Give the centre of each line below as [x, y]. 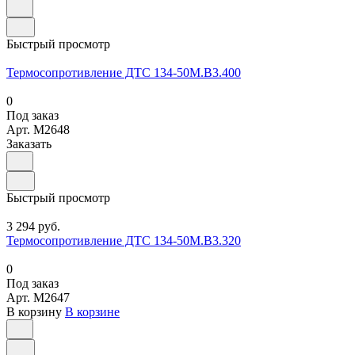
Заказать [29, 144]
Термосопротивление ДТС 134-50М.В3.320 [124, 241]
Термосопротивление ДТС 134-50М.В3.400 [124, 73]
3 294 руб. [33, 227]
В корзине [92, 312]
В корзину [34, 312]
